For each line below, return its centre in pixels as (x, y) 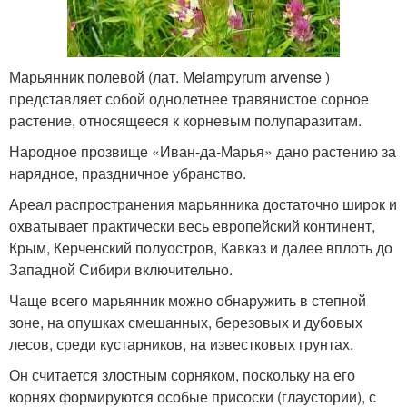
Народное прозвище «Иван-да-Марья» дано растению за (203, 152)
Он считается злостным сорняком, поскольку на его (182, 375)
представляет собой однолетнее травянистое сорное (189, 99)
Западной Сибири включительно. (121, 270)
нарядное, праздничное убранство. (128, 174)
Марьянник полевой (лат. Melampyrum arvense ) (169, 77)
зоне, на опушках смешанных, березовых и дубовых (186, 323)
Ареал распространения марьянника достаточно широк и (203, 204)
